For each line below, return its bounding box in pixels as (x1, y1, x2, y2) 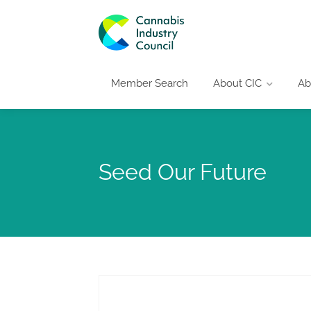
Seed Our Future (99, 158, 267, 185)
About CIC (213, 76, 262, 90)
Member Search (111, 76, 188, 90)
